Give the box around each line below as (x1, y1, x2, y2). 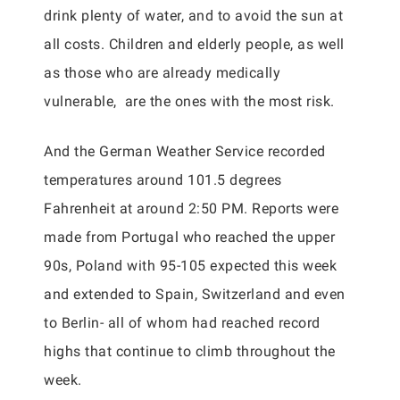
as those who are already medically (44, 64, 280, 81)
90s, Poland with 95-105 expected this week (44, 257, 337, 274)
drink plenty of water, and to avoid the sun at (44, 7, 343, 24)
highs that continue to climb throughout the (44, 343, 336, 360)
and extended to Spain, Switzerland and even (44, 286, 346, 303)
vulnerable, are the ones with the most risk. (44, 93, 335, 110)
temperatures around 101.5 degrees (44, 171, 282, 188)
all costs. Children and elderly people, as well (44, 36, 345, 53)
